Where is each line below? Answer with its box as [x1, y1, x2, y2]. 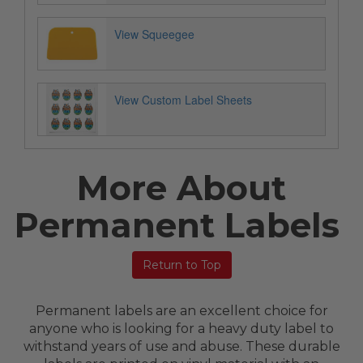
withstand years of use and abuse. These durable [23, 338, 340, 354]
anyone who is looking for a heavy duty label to [29, 320, 334, 336]
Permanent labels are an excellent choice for [35, 302, 328, 318]
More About [77, 166, 286, 209]
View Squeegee [114, 25, 194, 42]
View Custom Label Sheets [114, 91, 252, 108]
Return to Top [142, 258, 221, 273]
